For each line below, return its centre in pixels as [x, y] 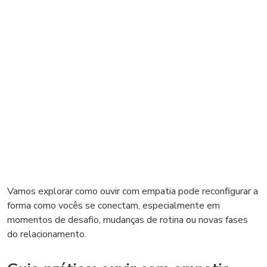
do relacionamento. [47, 234]
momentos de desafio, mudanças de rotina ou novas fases [128, 220]
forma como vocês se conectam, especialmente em [114, 206]
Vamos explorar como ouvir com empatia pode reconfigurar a [133, 191]
